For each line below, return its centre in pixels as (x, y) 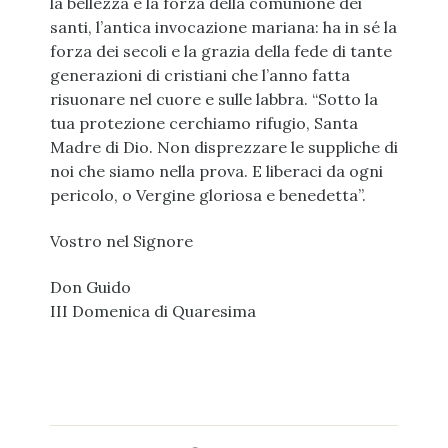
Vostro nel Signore (121, 241)
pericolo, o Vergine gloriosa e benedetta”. (207, 195)
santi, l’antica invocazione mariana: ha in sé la (223, 27)
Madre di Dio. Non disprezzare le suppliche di (223, 147)
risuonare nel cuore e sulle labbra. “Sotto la (213, 99)
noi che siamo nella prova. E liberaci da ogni (216, 171)
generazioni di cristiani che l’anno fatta (199, 75)
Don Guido (90, 287)
